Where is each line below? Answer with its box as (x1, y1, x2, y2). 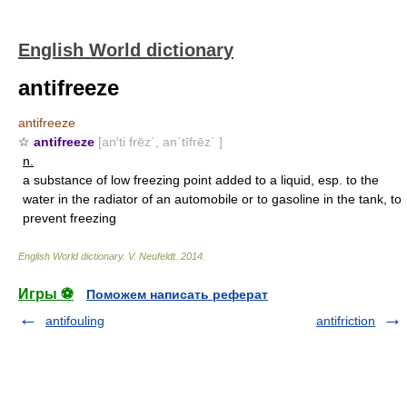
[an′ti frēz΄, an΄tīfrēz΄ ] (98, 134, 223, 149)
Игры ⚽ (18, 286, 74, 302)
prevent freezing (23, 211, 116, 225)
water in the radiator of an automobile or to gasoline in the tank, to (23, 192, 402, 206)
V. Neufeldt (128, 251, 175, 262)
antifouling (45, 313, 104, 328)
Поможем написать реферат (86, 287, 268, 302)
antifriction (316, 313, 375, 328)
